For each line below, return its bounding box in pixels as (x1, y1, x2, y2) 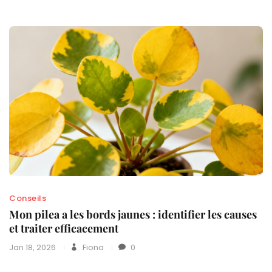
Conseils (9, 192, 46, 205)
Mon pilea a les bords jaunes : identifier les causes (9, 207, 257, 222)
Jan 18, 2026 (9, 242, 56, 254)
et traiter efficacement (9, 221, 118, 236)
